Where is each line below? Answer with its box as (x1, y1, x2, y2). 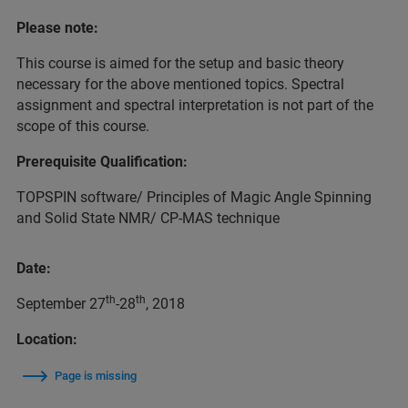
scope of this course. (16, 117, 149, 135)
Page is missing (55, 369, 137, 382)
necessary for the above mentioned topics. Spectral (16, 76, 344, 93)
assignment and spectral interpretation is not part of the (16, 97, 373, 114)
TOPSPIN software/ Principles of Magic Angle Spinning (16, 189, 372, 206)
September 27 (16, 295, 106, 312)
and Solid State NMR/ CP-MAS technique (16, 209, 280, 227)
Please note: (16, 19, 98, 36)
